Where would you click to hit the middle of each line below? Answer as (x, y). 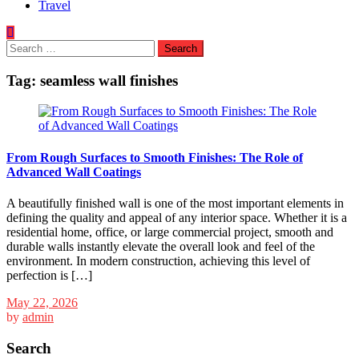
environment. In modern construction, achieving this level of (158, 260)
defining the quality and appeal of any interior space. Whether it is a (177, 217)
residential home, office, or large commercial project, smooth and (170, 232)
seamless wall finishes (109, 80)
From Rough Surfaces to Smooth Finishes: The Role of (155, 157)
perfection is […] (49, 275)
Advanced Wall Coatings (74, 171)
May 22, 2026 (42, 302)
